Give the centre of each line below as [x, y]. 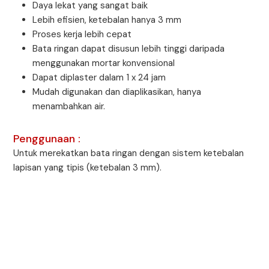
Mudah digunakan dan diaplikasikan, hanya [117, 92]
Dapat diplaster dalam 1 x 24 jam [99, 77]
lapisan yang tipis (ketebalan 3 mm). [88, 168]
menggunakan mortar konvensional [104, 63]
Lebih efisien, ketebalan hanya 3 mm [107, 20]
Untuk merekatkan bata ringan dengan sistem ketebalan [129, 153]
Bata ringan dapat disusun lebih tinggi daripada [129, 49]
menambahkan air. [69, 106]
